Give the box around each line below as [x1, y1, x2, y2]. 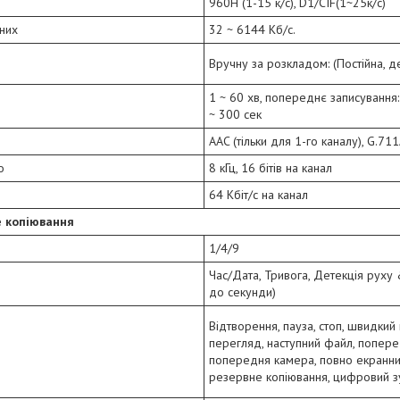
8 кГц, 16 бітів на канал [209, 160, 332, 177]
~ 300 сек [209, 106, 262, 123]
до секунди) [209, 284, 276, 301]
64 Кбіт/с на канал [209, 187, 308, 204]
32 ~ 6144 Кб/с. [209, 21, 296, 38]
